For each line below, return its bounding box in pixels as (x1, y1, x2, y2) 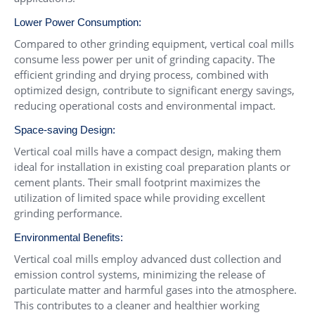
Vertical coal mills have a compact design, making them (14, 143, 281, 158)
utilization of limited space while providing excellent (14, 190, 265, 205)
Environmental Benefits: (14, 231, 123, 243)
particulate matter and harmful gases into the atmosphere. (14, 282, 297, 297)
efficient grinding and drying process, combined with (14, 67, 269, 82)
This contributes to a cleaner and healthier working (14, 297, 259, 312)
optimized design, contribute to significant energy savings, (14, 82, 295, 97)
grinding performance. (14, 205, 122, 220)
